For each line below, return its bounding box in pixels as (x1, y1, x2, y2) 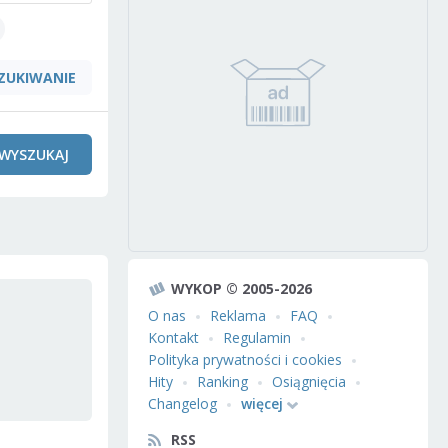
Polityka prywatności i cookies (148, 350, 342, 369)
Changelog (148, 394, 217, 413)
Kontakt (148, 328, 199, 347)
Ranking (197, 372, 248, 391)
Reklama (210, 306, 266, 325)
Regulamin (223, 328, 291, 347)
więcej (241, 394, 283, 413)
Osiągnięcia (272, 372, 346, 391)
